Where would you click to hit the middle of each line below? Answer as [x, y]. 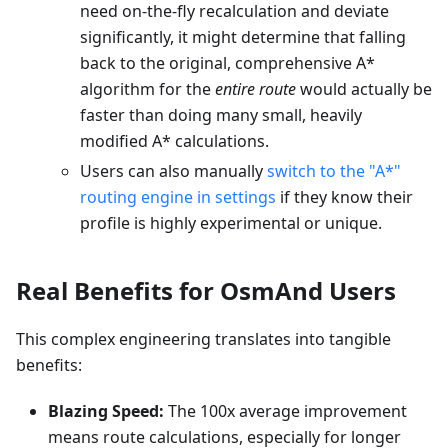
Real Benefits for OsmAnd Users [206, 290]
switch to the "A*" [334, 170]
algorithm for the [147, 88]
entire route [255, 88]
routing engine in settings [178, 196]
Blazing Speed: [106, 410]
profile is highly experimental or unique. [231, 222]
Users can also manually [173, 170]
